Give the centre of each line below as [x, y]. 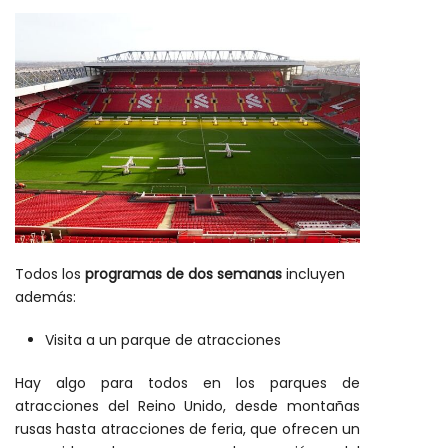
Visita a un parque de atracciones [163, 339]
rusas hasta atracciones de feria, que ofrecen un [187, 428]
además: [45, 296]
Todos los [50, 273]
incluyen [313, 273]
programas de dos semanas [183, 273]
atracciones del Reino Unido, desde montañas [187, 405]
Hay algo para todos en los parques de [187, 382]
